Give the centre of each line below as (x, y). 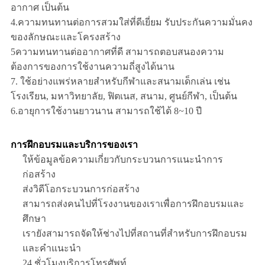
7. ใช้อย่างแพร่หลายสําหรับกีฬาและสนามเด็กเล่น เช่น (120, 82)
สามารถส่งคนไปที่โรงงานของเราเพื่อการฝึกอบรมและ (133, 204)
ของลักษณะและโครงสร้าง (65, 37)
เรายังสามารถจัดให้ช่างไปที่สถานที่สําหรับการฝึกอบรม (135, 234)
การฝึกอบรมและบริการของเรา (74, 145)
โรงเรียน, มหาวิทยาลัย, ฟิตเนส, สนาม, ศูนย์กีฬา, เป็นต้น (124, 96)
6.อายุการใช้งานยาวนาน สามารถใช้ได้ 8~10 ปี (106, 111)
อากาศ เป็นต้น (40, 8)
